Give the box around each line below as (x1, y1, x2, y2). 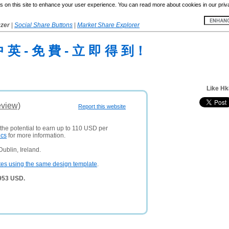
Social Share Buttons (14, 21, 73, 29)
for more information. (7, 132, 65, 139)
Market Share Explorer (77, 21, 140, 29)
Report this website (78, 103, 126, 109)
